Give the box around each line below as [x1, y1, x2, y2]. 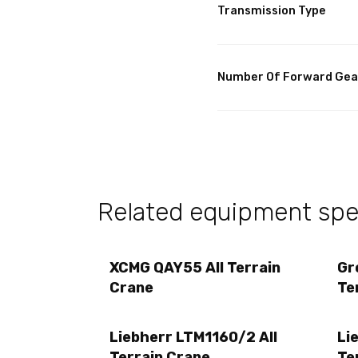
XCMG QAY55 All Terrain [109, 259, 280, 277]
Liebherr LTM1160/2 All [109, 328, 277, 346]
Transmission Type [217, 4, 326, 18]
